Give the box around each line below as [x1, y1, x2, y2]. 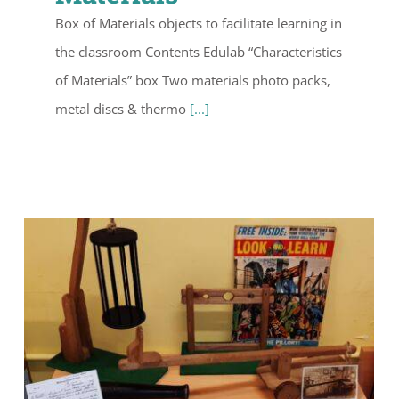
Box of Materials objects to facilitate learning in [55, 14, 342, 33]
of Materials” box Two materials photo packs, [55, 71, 330, 90]
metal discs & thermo [55, 100, 190, 118]
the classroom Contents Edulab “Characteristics [55, 43, 342, 61]
